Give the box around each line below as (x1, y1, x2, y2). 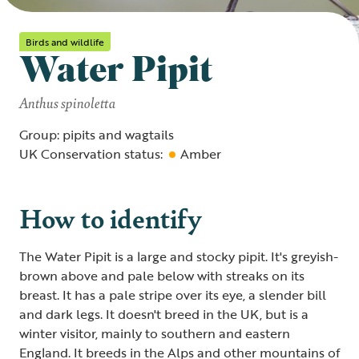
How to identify (19, 199, 202, 236)
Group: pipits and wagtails (19, 125, 174, 144)
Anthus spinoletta (19, 92, 115, 112)
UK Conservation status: (19, 144, 163, 163)
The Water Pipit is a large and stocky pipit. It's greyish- (19, 247, 338, 266)
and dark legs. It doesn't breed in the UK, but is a (19, 305, 309, 324)
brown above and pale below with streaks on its (19, 266, 305, 285)
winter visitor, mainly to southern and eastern (19, 324, 290, 343)
